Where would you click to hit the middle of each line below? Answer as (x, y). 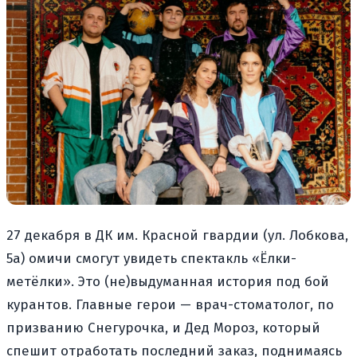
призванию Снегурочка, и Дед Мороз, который (163, 328)
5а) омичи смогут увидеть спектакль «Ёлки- (151, 258)
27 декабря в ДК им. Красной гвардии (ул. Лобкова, (177, 235)
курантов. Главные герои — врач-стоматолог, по (170, 304)
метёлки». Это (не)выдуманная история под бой (168, 281)
